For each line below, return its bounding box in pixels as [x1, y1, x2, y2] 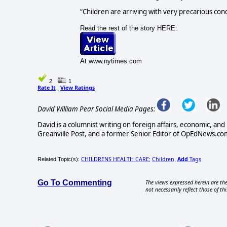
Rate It [37, 84, 56, 92]
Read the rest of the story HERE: [80, 24, 177, 32]
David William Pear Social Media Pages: [37, 104, 155, 113]
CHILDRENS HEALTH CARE [81, 155, 149, 163]
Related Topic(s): [37, 156, 81, 162]
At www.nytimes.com [80, 57, 142, 65]
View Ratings [60, 84, 95, 92]
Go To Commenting [37, 178, 112, 187]
